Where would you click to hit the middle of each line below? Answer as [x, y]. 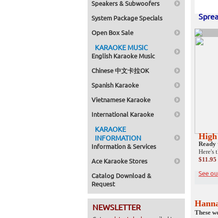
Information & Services [124, 146]
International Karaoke [123, 114]
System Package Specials [127, 18]
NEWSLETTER [117, 207]
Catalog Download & [121, 175]
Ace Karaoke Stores [119, 161]
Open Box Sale [112, 32]
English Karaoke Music [123, 56]
